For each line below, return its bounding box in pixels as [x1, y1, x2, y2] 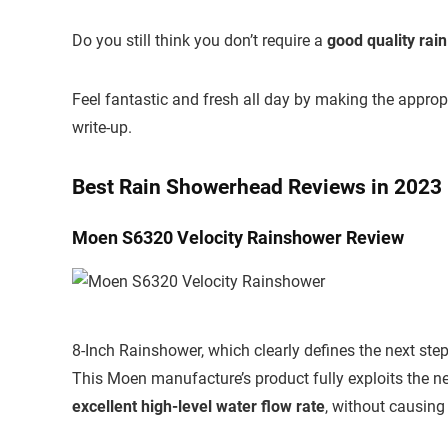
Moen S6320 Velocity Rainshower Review [72, 227, 404, 249]
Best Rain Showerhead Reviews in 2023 [72, 175, 442, 200]
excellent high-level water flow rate [72, 397, 325, 417]
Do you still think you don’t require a [72, 31, 323, 51]
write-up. [72, 118, 132, 138]
